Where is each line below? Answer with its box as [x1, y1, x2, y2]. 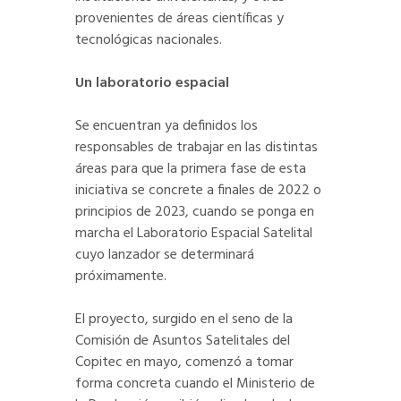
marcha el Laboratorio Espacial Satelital [75, 222, 312, 246]
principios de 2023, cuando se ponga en [75, 200, 314, 225]
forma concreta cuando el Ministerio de [75, 372, 315, 397]
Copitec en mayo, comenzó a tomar [75, 351, 294, 375]
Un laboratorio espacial [75, 72, 229, 96]
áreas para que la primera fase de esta [75, 158, 306, 182]
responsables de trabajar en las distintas [75, 136, 318, 160]
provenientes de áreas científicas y [75, 7, 284, 31]
